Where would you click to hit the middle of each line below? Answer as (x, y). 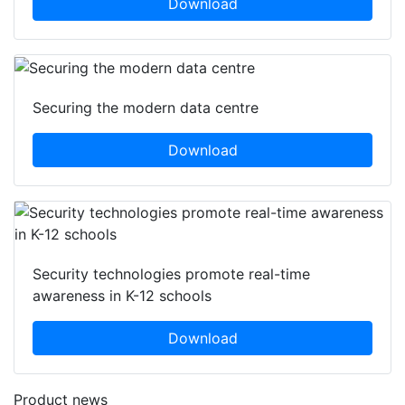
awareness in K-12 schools (122, 296)
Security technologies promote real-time (171, 274)
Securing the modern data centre (146, 108)
